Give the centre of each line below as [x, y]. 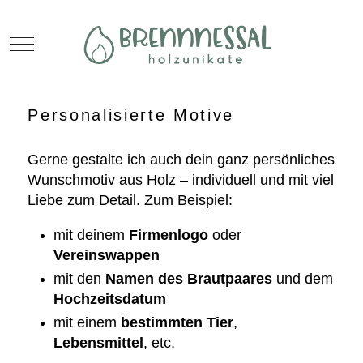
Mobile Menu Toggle [74, 43]
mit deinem [92, 235]
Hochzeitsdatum [110, 299]
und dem [303, 279]
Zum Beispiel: [189, 201]
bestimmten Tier [177, 323]
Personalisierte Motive [131, 115]
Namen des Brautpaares [189, 279]
